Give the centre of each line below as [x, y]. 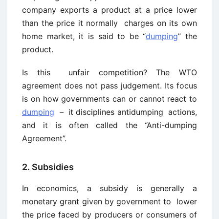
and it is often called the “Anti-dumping [109, 125]
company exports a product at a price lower [109, 10]
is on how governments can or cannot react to [109, 99]
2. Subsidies [48, 167]
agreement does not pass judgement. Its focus [109, 86]
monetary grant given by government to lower [109, 201]
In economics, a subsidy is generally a [109, 188]
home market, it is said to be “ [84, 36]
